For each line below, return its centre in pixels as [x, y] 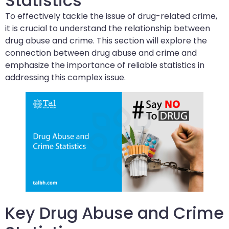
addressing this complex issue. [65, 77]
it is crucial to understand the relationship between [108, 28]
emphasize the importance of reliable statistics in [105, 65]
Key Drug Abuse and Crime [114, 213]
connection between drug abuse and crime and [101, 53]
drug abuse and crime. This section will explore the [106, 40]
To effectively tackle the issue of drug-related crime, [111, 16]
